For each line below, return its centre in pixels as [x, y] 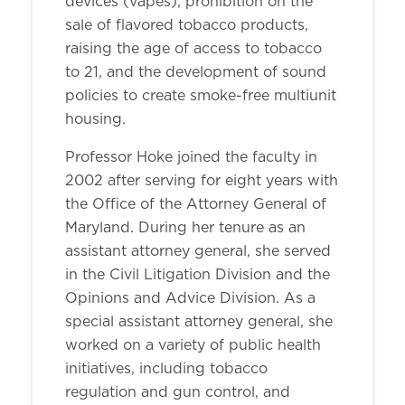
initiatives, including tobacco [166, 369]
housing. [95, 119]
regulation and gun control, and [178, 392]
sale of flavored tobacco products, [187, 25]
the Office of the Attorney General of [196, 204]
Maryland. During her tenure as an [185, 228]
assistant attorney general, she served [198, 251]
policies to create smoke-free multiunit [201, 96]
